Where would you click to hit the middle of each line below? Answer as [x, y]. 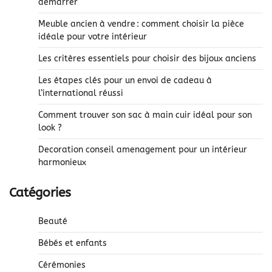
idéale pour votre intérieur [93, 37]
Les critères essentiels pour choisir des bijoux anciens [147, 59]
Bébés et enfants [73, 243]
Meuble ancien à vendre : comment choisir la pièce [141, 24]
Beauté [53, 221]
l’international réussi [81, 93]
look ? [50, 128]
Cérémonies [62, 265]
